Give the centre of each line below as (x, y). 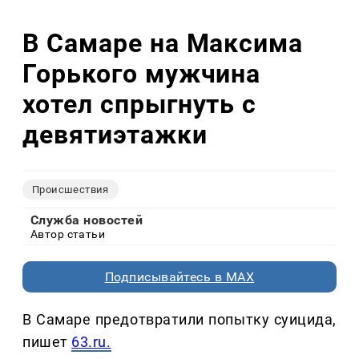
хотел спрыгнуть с (140, 104)
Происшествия (71, 190)
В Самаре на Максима (163, 43)
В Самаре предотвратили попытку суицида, (179, 320)
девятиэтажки (115, 134)
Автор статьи (68, 234)
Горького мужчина (142, 73)
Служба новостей (87, 220)
